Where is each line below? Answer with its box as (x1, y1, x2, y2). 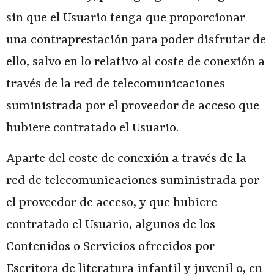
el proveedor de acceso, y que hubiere (6, 195, 217, 210)
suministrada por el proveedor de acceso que (6, 98, 259, 114)
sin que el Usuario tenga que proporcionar (6, 10, 245, 26)
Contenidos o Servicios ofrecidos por (6, 239, 215, 254)
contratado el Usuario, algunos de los (6, 217, 215, 232)
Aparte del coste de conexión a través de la (6, 151, 246, 166)
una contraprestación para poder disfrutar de (6, 32, 266, 48)
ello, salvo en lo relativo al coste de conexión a (6, 54, 265, 70)
